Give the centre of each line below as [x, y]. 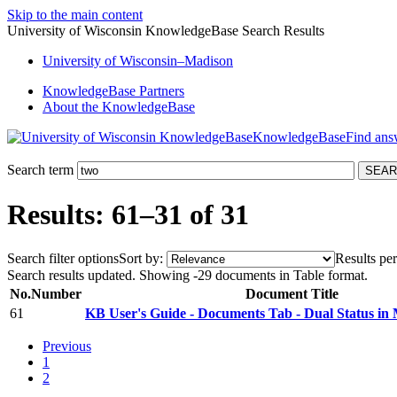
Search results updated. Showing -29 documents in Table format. [187, 275]
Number [56, 293]
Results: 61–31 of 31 [128, 215]
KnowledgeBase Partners [113, 91]
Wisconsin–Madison [175, 61]
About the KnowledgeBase [119, 107]
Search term [40, 170]
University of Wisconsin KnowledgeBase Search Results [166, 31]
